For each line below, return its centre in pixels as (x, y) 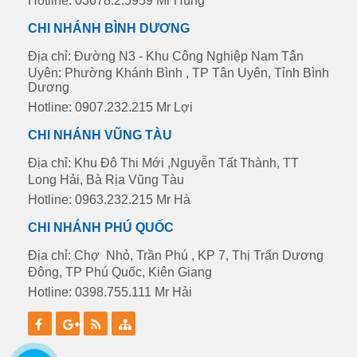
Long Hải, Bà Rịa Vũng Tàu (106, 179)
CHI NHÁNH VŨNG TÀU (100, 135)
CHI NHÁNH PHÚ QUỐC (101, 228)
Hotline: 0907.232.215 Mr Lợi (112, 107)
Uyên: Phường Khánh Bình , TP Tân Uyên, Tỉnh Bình (178, 72)
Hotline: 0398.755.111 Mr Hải (110, 292)
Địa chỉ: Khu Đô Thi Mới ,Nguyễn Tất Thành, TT (163, 163)
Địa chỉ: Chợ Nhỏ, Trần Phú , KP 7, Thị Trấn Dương (176, 255)
